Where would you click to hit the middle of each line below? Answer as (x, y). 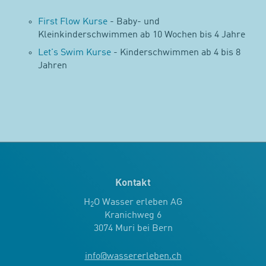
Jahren (53, 66)
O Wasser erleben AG (138, 202)
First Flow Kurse (73, 22)
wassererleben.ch (144, 256)
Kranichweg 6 (133, 215)
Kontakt (133, 183)
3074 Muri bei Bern (133, 228)
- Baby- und (134, 22)
